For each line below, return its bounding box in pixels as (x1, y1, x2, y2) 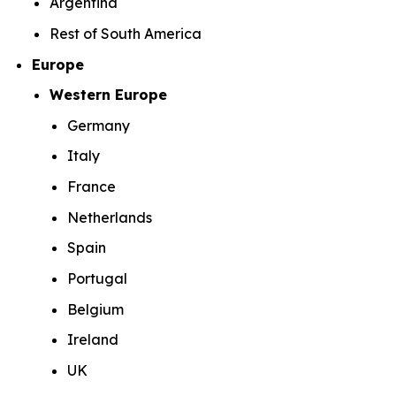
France (67, 178, 119, 196)
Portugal (67, 270, 131, 288)
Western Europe (49, 86, 171, 104)
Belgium (67, 300, 127, 318)
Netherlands (67, 208, 156, 226)
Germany (67, 116, 133, 134)
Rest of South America (49, 24, 205, 42)
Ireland (67, 331, 122, 349)
